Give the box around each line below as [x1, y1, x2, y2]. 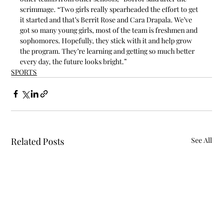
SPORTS [11, 67, 37, 77]
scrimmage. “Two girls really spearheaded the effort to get [20, 4, 200, 14]
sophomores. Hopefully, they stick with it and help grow [20, 35, 194, 45]
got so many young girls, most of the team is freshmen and [20, 25, 200, 35]
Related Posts [11, 135, 65, 147]
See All [191, 135, 212, 145]
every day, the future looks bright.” [20, 56, 127, 66]
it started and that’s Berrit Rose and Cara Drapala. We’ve [20, 14, 194, 24]
